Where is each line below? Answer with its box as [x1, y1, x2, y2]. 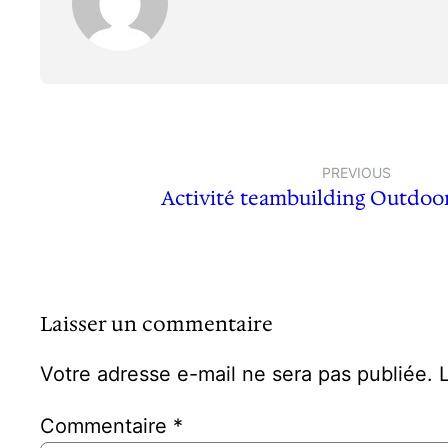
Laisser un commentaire [40, 311, 274, 338]
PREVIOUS [321, 164, 391, 182]
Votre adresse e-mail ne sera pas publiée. [40, 362, 434, 387]
